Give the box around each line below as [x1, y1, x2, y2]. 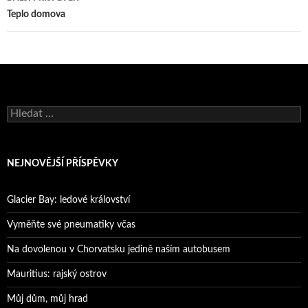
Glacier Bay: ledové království [7, 195, 130, 206]
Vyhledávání [6, 107, 57, 117]
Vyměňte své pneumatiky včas [7, 220, 135, 230]
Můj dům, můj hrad [7, 294, 88, 305]
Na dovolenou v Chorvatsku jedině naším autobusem [7, 245, 230, 255]
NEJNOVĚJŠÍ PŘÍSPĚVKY [7, 159, 118, 169]
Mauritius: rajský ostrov [7, 269, 107, 280]
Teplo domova [7, 10, 65, 20]
